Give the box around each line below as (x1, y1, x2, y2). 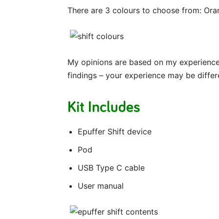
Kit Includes (67, 96, 140, 117)
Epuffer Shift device (78, 127, 152, 137)
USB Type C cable (78, 163, 145, 173)
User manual (78, 181, 124, 191)
